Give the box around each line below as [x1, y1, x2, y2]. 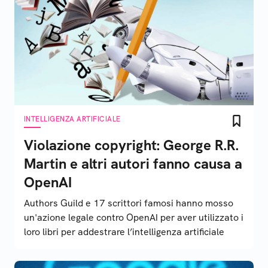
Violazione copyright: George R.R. [24, 136, 239, 154]
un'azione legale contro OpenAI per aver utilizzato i [24, 211, 243, 224]
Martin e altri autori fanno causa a [24, 154, 242, 173]
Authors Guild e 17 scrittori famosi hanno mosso [24, 197, 233, 209]
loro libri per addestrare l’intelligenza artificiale [24, 226, 224, 238]
